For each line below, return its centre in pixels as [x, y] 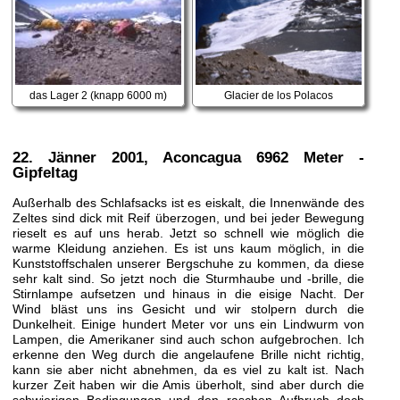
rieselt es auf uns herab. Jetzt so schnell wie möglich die [188, 233]
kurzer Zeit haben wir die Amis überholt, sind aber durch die [188, 384]
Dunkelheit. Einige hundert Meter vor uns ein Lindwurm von [188, 324]
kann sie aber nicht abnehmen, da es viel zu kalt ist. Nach [188, 369]
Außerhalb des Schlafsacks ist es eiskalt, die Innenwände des [188, 202]
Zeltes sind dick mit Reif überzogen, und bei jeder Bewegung [188, 217]
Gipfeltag [45, 173]
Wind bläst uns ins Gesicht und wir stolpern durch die [188, 308]
